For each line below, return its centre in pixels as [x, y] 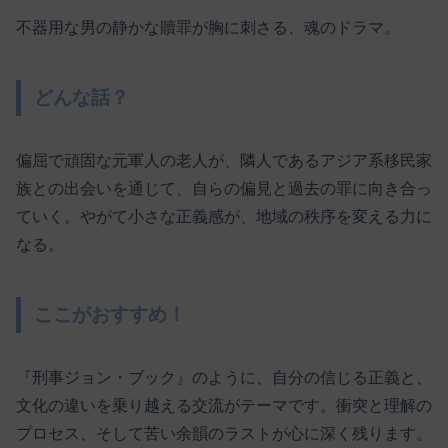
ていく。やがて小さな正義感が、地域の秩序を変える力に [224, 217]
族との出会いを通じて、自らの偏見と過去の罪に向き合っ [224, 189]
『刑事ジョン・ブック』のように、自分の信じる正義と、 [224, 378]
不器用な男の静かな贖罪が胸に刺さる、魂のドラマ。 [208, 27]
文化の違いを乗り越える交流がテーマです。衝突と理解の [224, 406]
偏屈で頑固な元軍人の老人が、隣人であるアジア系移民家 [224, 161]
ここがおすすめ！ [110, 315]
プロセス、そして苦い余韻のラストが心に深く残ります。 [224, 434]
